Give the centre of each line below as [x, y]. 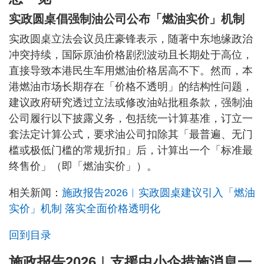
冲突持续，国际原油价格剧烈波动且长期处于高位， [131, 55]
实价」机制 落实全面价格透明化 [85, 208]
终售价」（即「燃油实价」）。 [83, 166]
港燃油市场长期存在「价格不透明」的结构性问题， [131, 86]
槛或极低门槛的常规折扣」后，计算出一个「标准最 [131, 150]
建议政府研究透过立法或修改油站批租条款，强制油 [131, 102]
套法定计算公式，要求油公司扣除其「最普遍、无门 [131, 134]
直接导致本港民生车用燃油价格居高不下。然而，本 [131, 70]
